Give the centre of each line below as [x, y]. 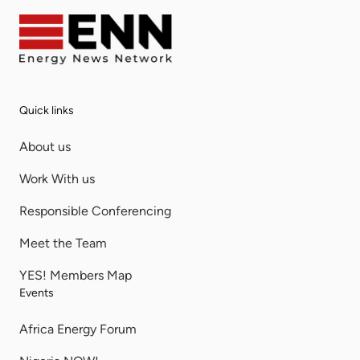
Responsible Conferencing [95, 211]
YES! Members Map [76, 275]
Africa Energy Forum [78, 329]
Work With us [57, 178]
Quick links [47, 110]
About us [45, 146]
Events [37, 292]
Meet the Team [63, 243]
